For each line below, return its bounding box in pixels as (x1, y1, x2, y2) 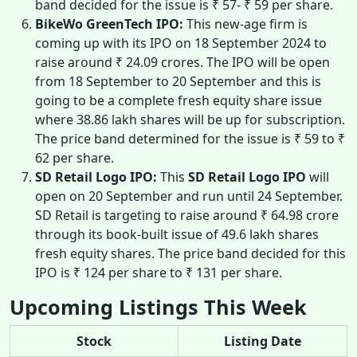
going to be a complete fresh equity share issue (35, 91, 322, 109)
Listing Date (224, 331, 301, 350)
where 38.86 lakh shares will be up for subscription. (35, 110, 345, 128)
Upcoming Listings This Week (10, 292, 307, 320)
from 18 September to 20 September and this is (35, 72, 321, 90)
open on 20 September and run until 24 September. (35, 186, 343, 205)
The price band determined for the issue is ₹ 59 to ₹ (35, 129, 345, 147)
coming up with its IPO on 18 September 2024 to (35, 33, 327, 52)
